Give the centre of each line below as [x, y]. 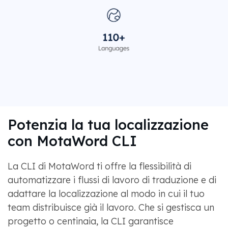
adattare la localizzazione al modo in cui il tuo [106, 194]
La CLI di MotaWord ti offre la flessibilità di [99, 166]
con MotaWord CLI [72, 141]
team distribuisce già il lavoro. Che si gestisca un [111, 208]
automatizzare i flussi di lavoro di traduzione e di [112, 180]
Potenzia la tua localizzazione [108, 125]
